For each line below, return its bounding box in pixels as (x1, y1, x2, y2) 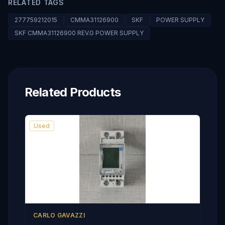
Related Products (25, 85, 121, 99)
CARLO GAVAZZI (33, 211, 85, 219)
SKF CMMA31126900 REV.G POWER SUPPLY (15, 29, 144, 37)
